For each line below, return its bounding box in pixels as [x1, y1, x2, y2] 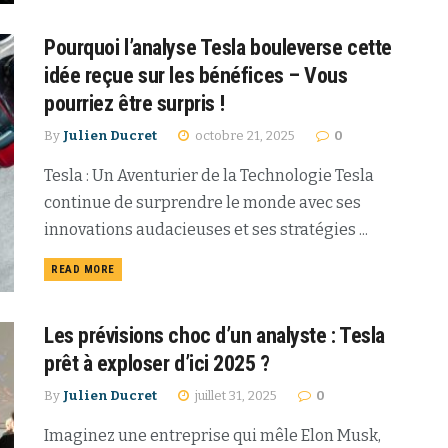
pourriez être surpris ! [44, 91, 225, 117]
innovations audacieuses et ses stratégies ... [44, 220, 368, 240]
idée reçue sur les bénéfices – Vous [44, 63, 348, 89]
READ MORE [51, 263, 115, 277]
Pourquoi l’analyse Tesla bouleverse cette [44, 35, 392, 61]
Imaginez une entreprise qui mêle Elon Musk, [44, 425, 381, 445]
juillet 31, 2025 [192, 387, 277, 403]
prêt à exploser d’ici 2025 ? [44, 350, 270, 376]
